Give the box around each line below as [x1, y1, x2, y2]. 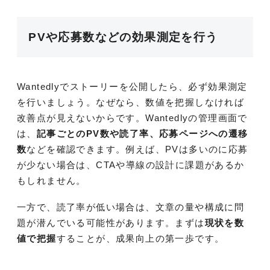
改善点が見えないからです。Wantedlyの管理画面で [17, 112, 248, 123]
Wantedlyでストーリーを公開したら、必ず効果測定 [17, 81, 248, 92]
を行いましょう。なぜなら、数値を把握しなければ [17, 96, 245, 107]
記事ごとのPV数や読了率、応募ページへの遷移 [36, 128, 248, 139]
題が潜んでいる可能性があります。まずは [17, 217, 205, 228]
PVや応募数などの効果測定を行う [28, 30, 218, 43]
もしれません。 [17, 175, 86, 186]
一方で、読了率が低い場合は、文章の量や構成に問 [17, 201, 245, 212]
